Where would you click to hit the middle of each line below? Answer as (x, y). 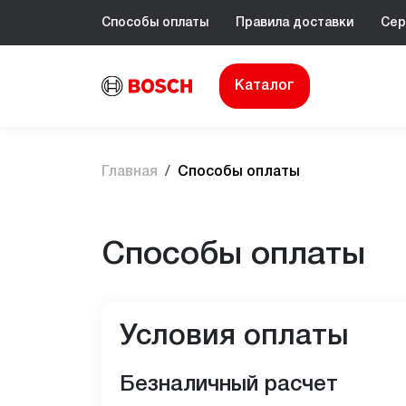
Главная (130, 172)
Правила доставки (295, 23)
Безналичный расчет (229, 385)
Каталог (265, 86)
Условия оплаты (234, 337)
